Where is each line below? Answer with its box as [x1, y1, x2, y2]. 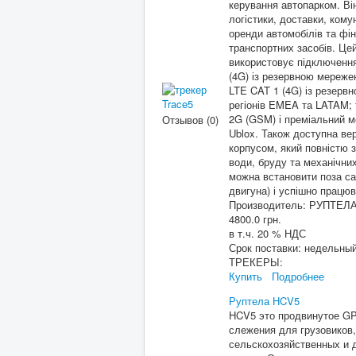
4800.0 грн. [229, 211, 281, 226]
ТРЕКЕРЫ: [229, 254, 283, 269]
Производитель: [229, 197, 309, 212]
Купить [229, 269, 262, 284]
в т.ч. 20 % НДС [229, 226, 306, 241]
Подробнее [272, 269, 324, 284]
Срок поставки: [229, 240, 304, 255]
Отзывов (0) [162, 112, 219, 127]
